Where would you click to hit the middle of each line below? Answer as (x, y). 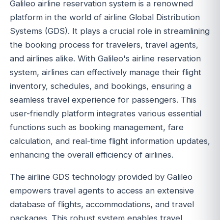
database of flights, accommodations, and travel (102, 204)
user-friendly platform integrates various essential (106, 113)
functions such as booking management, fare (97, 127)
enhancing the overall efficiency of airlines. (92, 154)
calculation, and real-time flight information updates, (110, 141)
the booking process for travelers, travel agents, (104, 44)
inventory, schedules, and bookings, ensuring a (101, 86)
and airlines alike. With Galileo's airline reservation (105, 58)
